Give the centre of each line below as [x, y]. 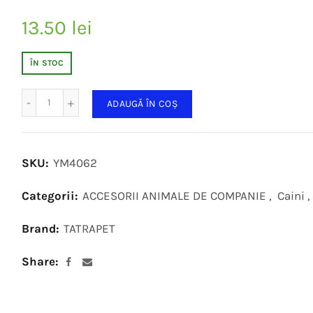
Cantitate [70, 95]
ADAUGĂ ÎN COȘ [142, 103]
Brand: [42, 228]
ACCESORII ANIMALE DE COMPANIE [174, 195]
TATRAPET [89, 228]
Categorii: [51, 195]
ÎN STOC [47, 63]
